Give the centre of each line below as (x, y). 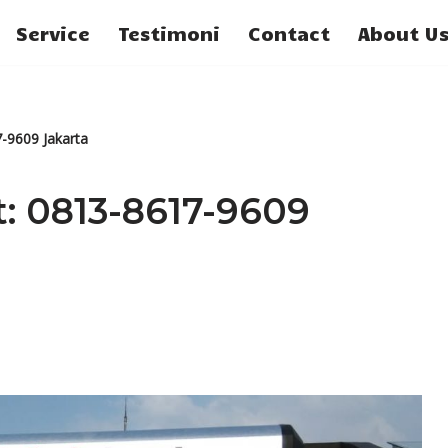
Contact (289, 32)
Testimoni (169, 32)
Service (53, 32)
